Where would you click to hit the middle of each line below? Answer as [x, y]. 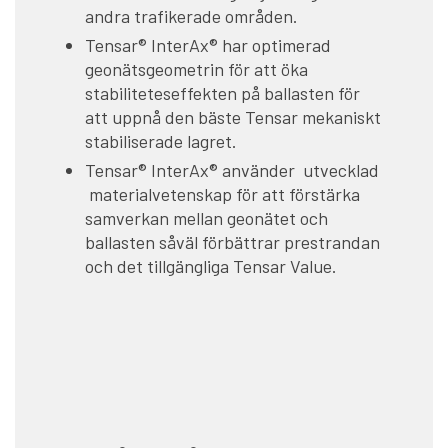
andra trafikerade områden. [191, 15]
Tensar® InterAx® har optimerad [208, 44]
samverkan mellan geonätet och [206, 217]
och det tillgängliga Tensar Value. [211, 265]
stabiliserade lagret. [161, 140]
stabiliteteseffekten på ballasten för [222, 92]
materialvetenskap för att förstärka [222, 193]
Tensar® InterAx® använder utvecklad [232, 169]
